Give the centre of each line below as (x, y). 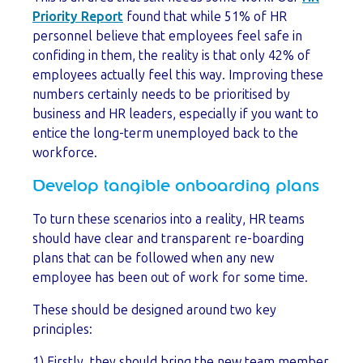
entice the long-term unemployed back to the (165, 133)
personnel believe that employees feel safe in (167, 36)
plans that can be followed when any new (153, 258)
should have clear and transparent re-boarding (168, 238)
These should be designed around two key (154, 310)
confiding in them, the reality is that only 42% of (171, 55)
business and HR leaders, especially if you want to (175, 113)
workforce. (65, 152)
